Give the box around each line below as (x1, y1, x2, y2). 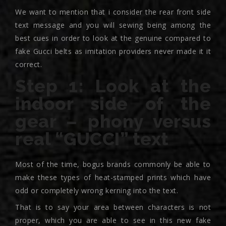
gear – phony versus (15, 111, 211, 132)
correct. (15, 60, 42, 69)
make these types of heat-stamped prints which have (15, 173, 211, 182)
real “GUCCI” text (15, 129, 169, 149)
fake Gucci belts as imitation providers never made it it (15, 46, 211, 56)
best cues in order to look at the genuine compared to (15, 33, 211, 43)
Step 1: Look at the (15, 76, 211, 96)
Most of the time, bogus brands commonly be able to (15, 159, 211, 169)
